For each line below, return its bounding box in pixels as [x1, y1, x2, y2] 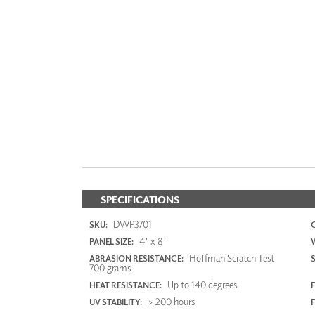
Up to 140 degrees [165, 278, 237, 291]
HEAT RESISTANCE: [89, 280, 162, 291]
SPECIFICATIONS [101, 193, 179, 206]
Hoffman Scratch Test [187, 252, 274, 264]
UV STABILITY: [89, 297, 142, 308]
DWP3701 [111, 218, 152, 231]
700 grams [89, 262, 131, 274]
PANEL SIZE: [89, 236, 134, 247]
